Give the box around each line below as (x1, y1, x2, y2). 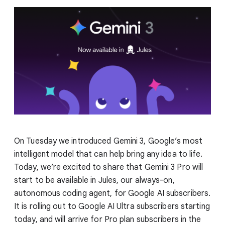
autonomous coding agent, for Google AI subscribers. (14, 188, 211, 198)
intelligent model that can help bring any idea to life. (14, 149, 203, 159)
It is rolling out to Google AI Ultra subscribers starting (14, 201, 210, 211)
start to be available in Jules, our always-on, (14, 175, 175, 185)
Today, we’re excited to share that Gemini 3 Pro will (14, 162, 203, 172)
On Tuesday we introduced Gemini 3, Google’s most (14, 136, 202, 146)
